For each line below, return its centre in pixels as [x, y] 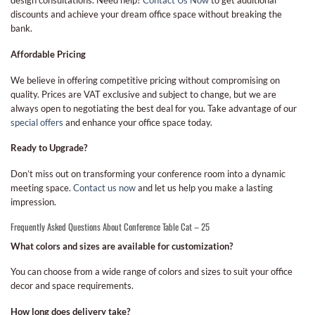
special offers [37, 122]
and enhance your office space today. [138, 122]
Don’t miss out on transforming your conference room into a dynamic [148, 173]
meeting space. [42, 187]
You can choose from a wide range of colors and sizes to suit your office [152, 272]
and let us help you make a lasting [204, 187]
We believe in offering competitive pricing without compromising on [145, 80]
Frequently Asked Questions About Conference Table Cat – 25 [110, 227]
